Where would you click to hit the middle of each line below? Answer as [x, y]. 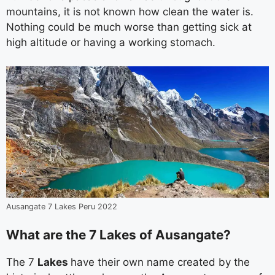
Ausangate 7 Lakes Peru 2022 [62, 206]
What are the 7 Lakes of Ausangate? [118, 235]
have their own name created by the [160, 262]
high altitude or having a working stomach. [111, 42]
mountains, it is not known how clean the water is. [130, 12]
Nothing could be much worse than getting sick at [129, 27]
